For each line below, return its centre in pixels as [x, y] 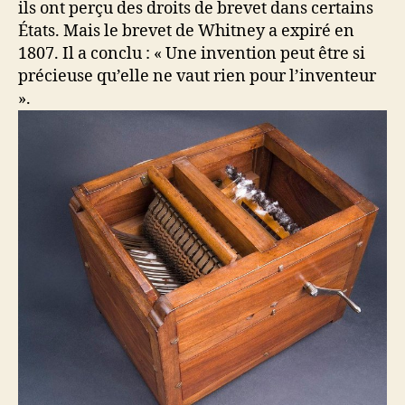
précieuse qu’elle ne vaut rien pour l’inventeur [197, 76]
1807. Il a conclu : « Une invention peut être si [192, 53]
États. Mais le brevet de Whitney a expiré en [186, 31]
